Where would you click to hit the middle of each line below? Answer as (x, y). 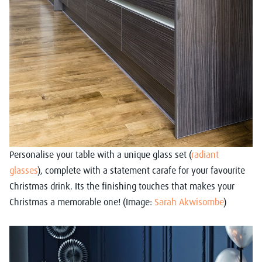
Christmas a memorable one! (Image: (82, 202)
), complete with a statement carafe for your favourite (141, 170)
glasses (23, 170)
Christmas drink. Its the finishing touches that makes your (122, 186)
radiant (205, 154)
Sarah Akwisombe (189, 202)
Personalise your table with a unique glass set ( (100, 154)
